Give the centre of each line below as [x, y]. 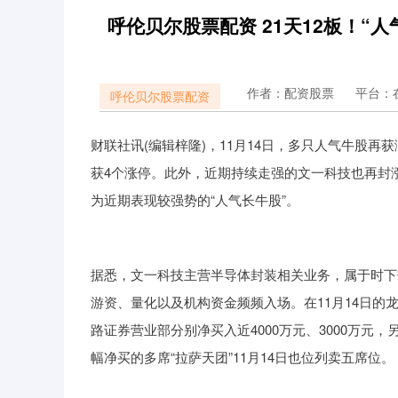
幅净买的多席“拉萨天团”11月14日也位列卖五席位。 [243, 357]
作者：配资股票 [292, 92]
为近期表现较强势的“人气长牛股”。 [195, 199]
